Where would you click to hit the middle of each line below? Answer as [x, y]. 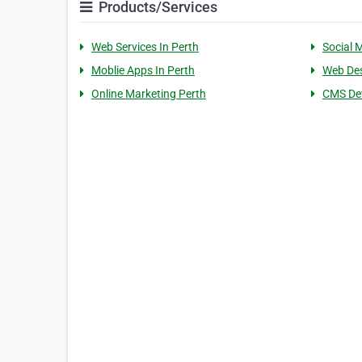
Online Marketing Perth [149, 94]
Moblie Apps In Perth [143, 70]
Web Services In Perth [145, 47]
